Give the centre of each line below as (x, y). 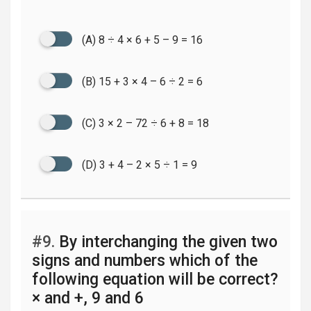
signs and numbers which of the (145, 261)
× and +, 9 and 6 (88, 298)
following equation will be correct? (155, 279)
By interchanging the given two (166, 242)
